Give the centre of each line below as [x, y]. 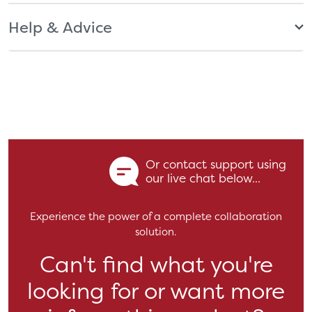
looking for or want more [156, 290]
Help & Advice [60, 27]
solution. [156, 231]
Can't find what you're [156, 264]
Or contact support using [216, 164]
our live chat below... [203, 178]
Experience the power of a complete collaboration [156, 216]
